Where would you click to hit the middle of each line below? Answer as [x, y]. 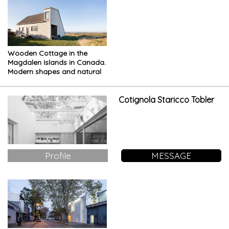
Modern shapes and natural [54, 72]
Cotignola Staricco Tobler [166, 100]
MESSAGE [171, 156]
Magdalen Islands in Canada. [57, 62]
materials [24, 81]
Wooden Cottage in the [48, 53]
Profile [58, 156]
